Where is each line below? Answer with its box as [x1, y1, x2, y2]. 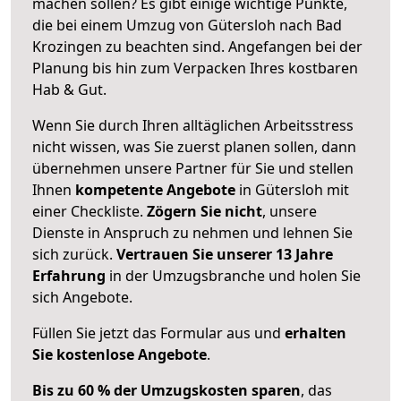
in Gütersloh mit [235, 179, 349, 200]
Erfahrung [32, 265, 106, 286]
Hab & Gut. [32, 79, 107, 99]
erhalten [285, 322, 346, 343]
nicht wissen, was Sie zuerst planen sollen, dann [32, 136, 356, 157]
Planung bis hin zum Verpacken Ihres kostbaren [32, 57, 358, 78]
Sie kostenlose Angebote [32, 344, 207, 364]
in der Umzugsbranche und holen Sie [106, 265, 361, 286]
